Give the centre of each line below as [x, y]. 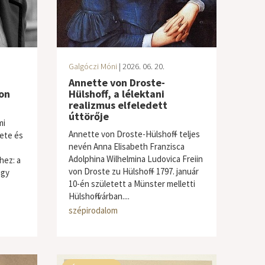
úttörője [88, 116]
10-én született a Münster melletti [132, 184]
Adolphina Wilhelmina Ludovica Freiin [135, 159]
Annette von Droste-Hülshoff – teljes [134, 134]
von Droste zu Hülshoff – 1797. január [133, 171]
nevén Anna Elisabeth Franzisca [126, 146]
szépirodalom [93, 210]
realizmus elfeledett [118, 105]
